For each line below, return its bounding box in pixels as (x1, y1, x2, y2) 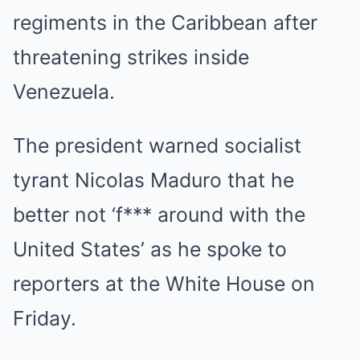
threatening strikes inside (13, 45, 249, 69)
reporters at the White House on (13, 272, 315, 296)
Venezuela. (13, 80, 115, 104)
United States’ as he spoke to (13, 237, 287, 261)
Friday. (13, 306, 76, 330)
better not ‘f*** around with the (13, 202, 305, 227)
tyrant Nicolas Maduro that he (13, 168, 294, 192)
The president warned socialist (13, 133, 301, 157)
